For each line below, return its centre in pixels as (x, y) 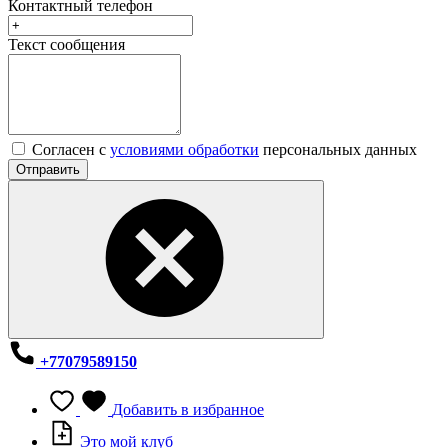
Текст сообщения (66, 45)
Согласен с (71, 150)
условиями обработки (184, 150)
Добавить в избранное (188, 410)
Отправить (48, 170)
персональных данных (338, 150)
